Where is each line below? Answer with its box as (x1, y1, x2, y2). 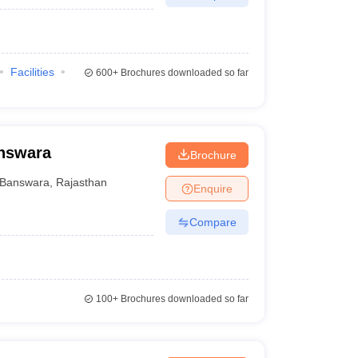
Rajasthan (56, 175, 108, 189)
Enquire (193, 181, 233, 195)
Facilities (10, 66, 54, 78)
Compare (189, 215, 237, 229)
